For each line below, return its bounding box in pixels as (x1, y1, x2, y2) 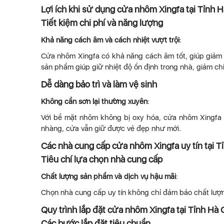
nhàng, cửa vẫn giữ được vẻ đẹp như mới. (41, 124, 181, 133)
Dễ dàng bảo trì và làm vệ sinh (41, 79, 157, 89)
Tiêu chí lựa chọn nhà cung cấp (41, 154, 162, 164)
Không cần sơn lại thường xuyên (41, 97, 147, 106)
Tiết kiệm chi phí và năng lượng (41, 17, 163, 28)
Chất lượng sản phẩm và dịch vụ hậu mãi (41, 172, 176, 181)
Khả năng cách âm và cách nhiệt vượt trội (41, 35, 179, 44)
